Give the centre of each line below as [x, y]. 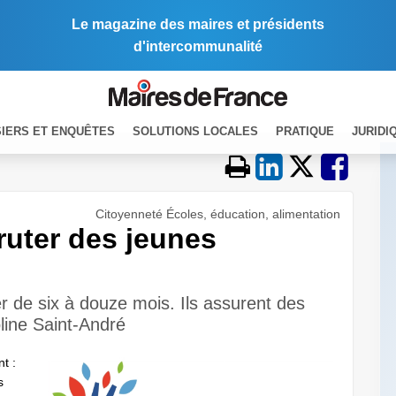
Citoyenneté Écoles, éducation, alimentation [218, 214]
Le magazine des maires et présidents [198, 24]
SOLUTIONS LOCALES [195, 131]
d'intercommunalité [198, 46]
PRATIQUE [305, 131]
